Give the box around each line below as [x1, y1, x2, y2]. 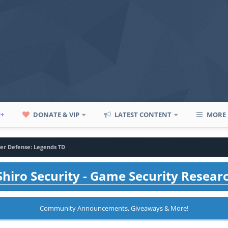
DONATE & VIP [32, 110, 80, 119]
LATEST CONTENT [113, 110, 172, 119]
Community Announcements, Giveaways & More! [40, 204, 188, 213]
